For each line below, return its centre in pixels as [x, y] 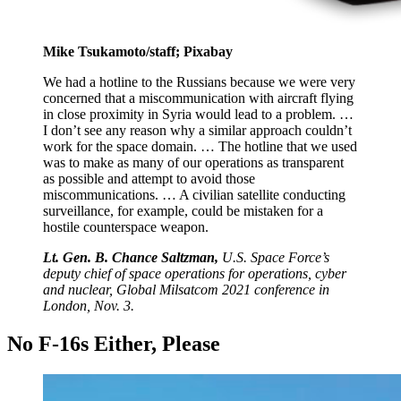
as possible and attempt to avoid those [149, 179]
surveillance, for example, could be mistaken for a [183, 211]
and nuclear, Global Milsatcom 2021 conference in [186, 290]
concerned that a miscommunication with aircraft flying [198, 98]
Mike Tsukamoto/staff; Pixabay [138, 52]
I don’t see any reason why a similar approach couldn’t [197, 131]
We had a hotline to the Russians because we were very [199, 82]
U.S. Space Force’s [276, 258]
